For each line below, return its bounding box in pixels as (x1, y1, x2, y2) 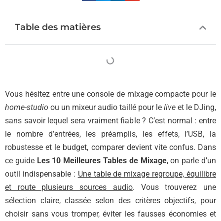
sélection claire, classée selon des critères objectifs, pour (5, 196, 216, 206)
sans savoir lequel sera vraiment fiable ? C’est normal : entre (5, 116, 216, 126)
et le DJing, (176, 103, 216, 112)
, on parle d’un (166, 156, 217, 166)
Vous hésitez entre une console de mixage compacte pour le (5, 89, 216, 99)
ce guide (5, 156, 37, 166)
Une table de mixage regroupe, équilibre (77, 169, 216, 179)
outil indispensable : (5, 169, 78, 179)
